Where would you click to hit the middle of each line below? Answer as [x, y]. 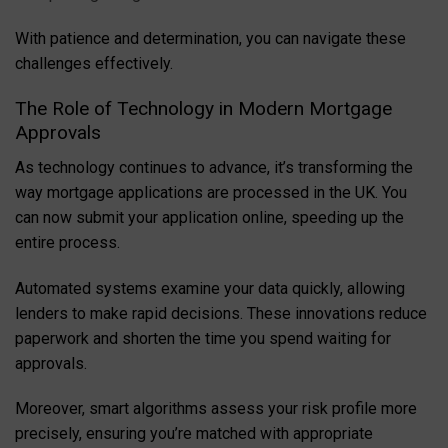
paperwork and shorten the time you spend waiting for [203, 338]
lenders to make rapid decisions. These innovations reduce [221, 313]
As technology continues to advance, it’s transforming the [214, 167]
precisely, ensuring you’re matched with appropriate [194, 434]
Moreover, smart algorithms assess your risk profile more [216, 409]
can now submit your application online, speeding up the [209, 217]
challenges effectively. [94, 64]
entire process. [67, 242]
